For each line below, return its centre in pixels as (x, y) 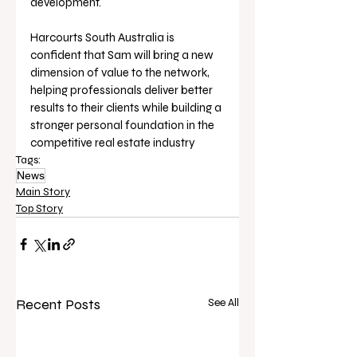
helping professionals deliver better (123, 90)
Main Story (43, 192)
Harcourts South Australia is (104, 38)
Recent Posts (58, 305)
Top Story (39, 209)
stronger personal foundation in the (124, 126)
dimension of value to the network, (121, 73)
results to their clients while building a (127, 108)
